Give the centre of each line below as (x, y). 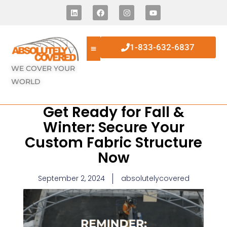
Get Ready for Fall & (113, 112)
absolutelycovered (155, 179)
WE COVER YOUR (43, 68)
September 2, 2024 (71, 179)
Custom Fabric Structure (113, 143)
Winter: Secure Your (113, 128)
